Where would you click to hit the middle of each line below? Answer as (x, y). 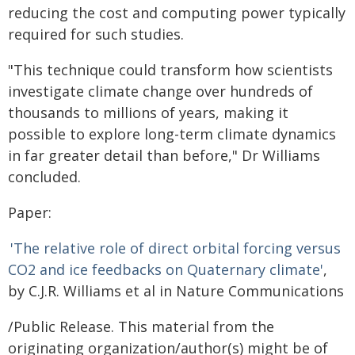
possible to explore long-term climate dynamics (172, 134)
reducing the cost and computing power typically (177, 13)
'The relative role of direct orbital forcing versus (176, 248)
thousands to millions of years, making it (148, 113)
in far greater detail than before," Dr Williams (164, 155)
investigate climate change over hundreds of (160, 91)
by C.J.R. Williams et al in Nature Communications (176, 291)
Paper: (30, 212)
